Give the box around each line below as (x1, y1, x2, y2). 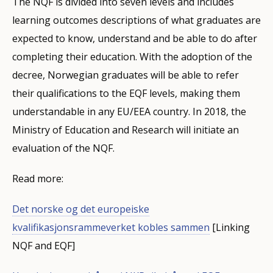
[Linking (210, 220, 250, 234)
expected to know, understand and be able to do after (12, 31, 257, 45)
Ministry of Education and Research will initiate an (12, 122, 239, 136)
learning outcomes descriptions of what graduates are (12, 13, 261, 27)
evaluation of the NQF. (12, 141, 119, 155)
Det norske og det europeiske (12, 202, 149, 216)
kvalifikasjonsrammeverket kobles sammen (12, 220, 210, 234)
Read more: (12, 171, 63, 185)
